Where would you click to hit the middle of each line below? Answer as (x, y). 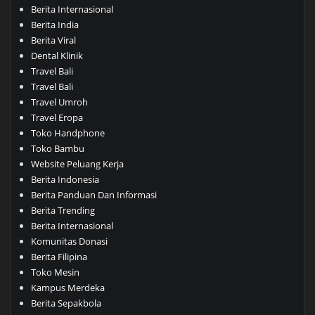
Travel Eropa (57, 118)
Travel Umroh (59, 102)
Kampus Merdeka (67, 288)
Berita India (54, 25)
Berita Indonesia (65, 180)
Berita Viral (53, 40)
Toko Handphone (67, 133)
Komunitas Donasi (69, 242)
